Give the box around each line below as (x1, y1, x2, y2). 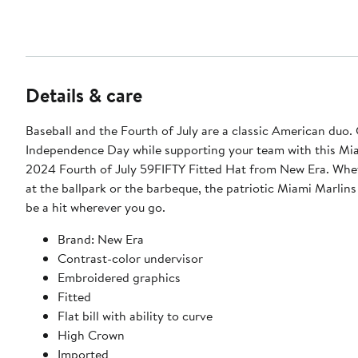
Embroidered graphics (58, 268, 181, 286)
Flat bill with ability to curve (58, 306, 213, 324)
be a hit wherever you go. (26, 197, 165, 216)
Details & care (26, 81, 142, 109)
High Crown (58, 325, 125, 344)
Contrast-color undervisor (58, 249, 203, 267)
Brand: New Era (58, 229, 144, 248)
